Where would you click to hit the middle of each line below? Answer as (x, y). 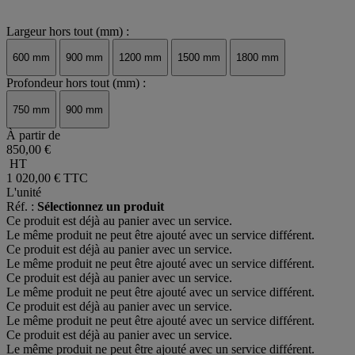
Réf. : (22, 206)
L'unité (24, 192)
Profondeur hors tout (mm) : (76, 83)
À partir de (33, 135)
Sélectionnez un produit (101, 206)
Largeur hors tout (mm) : (68, 31)
